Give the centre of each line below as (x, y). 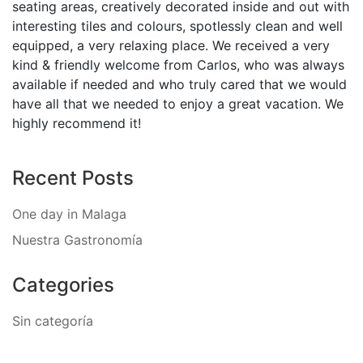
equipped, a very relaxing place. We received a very (171, 45)
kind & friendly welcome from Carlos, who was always (178, 65)
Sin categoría (53, 321)
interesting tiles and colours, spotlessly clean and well (177, 26)
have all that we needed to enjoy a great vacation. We (178, 104)
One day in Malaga (69, 214)
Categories (63, 285)
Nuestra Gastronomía (77, 240)
